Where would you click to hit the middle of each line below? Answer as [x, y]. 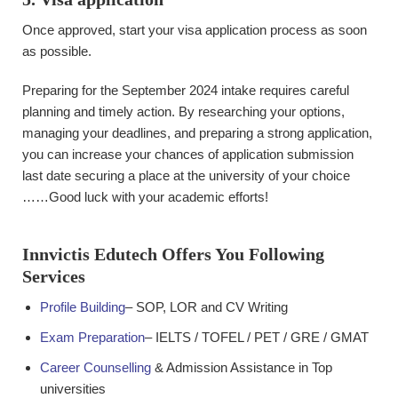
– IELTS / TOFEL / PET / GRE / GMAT [257, 337]
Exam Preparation [92, 337]
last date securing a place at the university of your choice [186, 175]
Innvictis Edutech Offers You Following [173, 254]
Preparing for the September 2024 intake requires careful [186, 90]
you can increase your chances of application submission [188, 154]
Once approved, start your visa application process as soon [195, 30]
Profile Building [83, 307]
